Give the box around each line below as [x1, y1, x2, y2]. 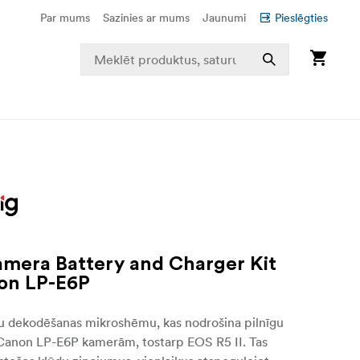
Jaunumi [202, 10, 246, 25]
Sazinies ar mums [103, 10, 190, 25]
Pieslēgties [275, 10, 328, 25]
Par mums [40, 10, 90, 25]
